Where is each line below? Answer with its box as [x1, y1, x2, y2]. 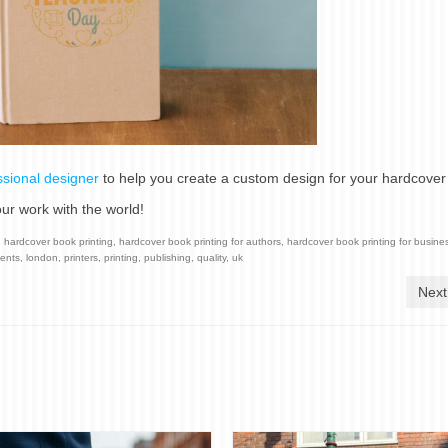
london [26, 252, 58, 264]
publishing [144, 252, 191, 264]
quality [197, 252, 226, 264]
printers [64, 252, 98, 264]
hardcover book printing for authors [119, 236, 281, 248]
